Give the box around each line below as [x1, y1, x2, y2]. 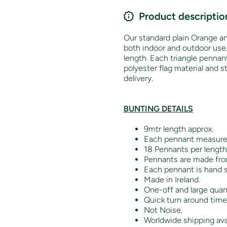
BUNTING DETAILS [124, 103, 193, 113]
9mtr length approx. [144, 124, 213, 134]
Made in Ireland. [144, 174, 200, 184]
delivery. [124, 73, 153, 83]
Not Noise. [144, 205, 182, 215]
